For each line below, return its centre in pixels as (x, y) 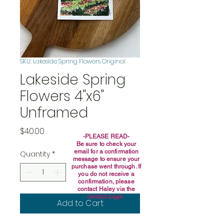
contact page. (106, 196)
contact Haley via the (106, 189)
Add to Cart (80, 203)
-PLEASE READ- (106, 136)
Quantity (35, 154)
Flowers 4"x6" (62, 96)
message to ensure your (106, 159)
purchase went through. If (106, 166)
